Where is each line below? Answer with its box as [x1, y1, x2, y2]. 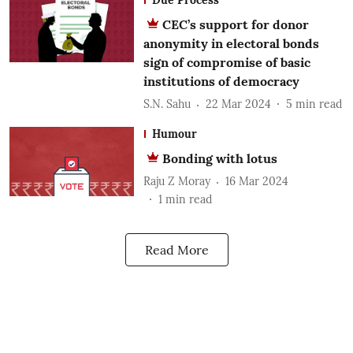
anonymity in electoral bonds [143, 35, 319, 51]
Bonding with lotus [162, 150, 277, 166]
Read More [144, 241, 209, 258]
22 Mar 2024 [205, 97, 271, 112]
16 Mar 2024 [225, 174, 288, 189]
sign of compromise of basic [143, 54, 310, 70]
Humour [151, 126, 197, 141]
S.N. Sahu [143, 97, 191, 112]
